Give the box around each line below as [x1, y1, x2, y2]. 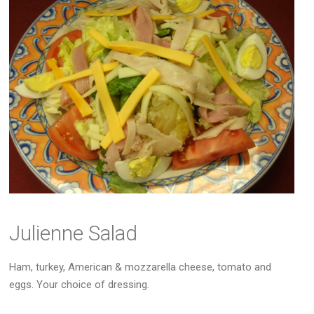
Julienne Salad [9, 220, 138, 245]
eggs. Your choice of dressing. [9, 278, 150, 291]
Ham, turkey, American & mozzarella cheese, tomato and [9, 260, 272, 273]
